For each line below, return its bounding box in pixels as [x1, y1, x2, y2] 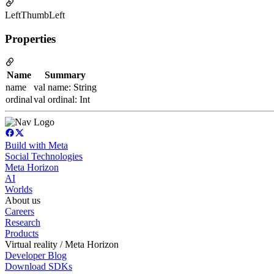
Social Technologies [5, 151, 83, 162]
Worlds [5, 184, 32, 195]
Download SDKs [5, 261, 72, 272]
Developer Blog [5, 250, 67, 261]
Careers [5, 206, 34, 217]
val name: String [34, 82, 97, 93]
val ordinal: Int [34, 94, 90, 105]
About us [5, 195, 40, 206]
